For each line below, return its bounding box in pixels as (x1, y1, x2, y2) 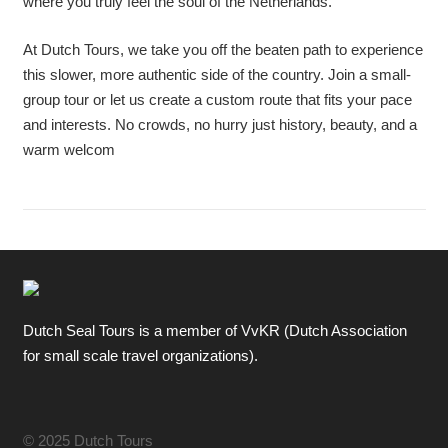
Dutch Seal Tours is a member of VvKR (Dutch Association (22, 322, 407, 340)
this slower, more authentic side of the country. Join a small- (22, 65, 411, 83)
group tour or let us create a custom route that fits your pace (22, 90, 412, 108)
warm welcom (22, 140, 115, 158)
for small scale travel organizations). (22, 347, 258, 365)
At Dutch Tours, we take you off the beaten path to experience (22, 40, 423, 58)
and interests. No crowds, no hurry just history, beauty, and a (22, 115, 417, 133)
